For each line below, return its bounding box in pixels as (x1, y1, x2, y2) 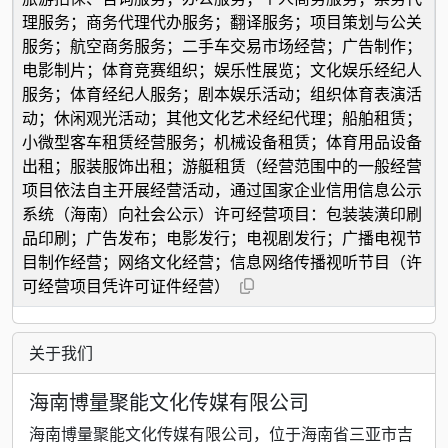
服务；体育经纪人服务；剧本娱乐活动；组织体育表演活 (22, 82, 422, 105)
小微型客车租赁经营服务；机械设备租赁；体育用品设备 (22, 130, 422, 153)
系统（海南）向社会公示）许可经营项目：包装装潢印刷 (22, 202, 422, 225)
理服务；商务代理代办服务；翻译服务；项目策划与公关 (22, 10, 422, 33)
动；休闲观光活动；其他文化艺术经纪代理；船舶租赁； (22, 106, 422, 129)
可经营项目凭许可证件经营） (22, 274, 230, 297)
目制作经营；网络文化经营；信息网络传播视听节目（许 (22, 250, 422, 273)
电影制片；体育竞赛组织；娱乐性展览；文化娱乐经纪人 (22, 58, 422, 81)
